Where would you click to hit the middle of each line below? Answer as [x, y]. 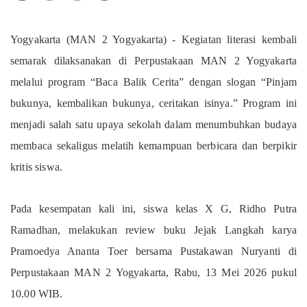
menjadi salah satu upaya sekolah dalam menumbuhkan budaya [153, 125]
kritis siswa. [37, 167]
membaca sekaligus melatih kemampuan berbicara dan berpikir [153, 146]
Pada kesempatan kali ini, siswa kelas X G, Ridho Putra [153, 209]
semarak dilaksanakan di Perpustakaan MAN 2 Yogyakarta [153, 61]
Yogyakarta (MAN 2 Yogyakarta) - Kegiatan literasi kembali [153, 40]
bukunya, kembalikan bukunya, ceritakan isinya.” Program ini [153, 103]
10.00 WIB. [37, 294]
